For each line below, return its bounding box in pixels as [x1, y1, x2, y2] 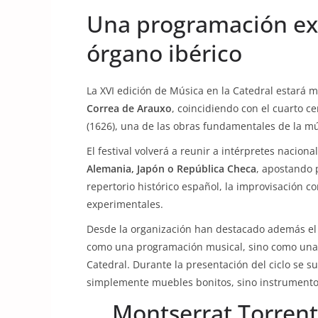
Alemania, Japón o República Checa [87, 162, 256, 175]
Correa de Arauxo [87, 102, 172, 115]
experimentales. [87, 197, 163, 211]
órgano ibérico [87, 38, 242, 68]
